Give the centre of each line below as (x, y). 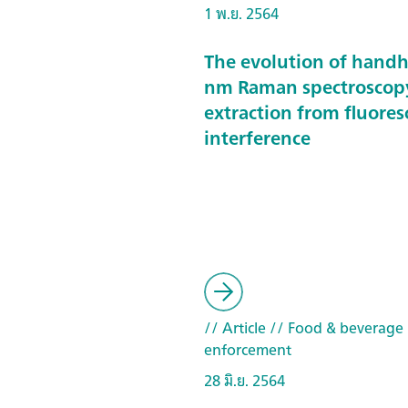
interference (257, 138)
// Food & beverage (335, 328)
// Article (235, 328)
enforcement (248, 350)
